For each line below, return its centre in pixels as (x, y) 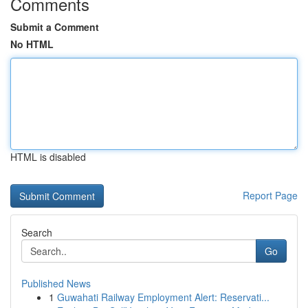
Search (37, 232)
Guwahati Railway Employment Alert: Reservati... (163, 297)
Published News (56, 283)
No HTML (32, 44)
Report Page (270, 195)
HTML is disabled (48, 157)
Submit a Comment (55, 27)
